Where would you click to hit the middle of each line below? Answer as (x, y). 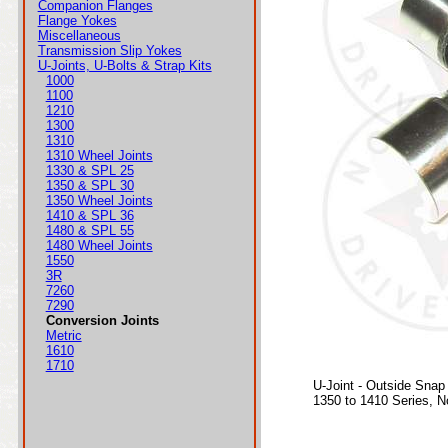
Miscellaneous (79, 35)
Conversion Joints (102, 320)
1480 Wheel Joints (99, 245)
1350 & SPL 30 (89, 185)
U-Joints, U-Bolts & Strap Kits (124, 65)
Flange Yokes (77, 20)
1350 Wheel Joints (99, 200)
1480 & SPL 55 (89, 230)
